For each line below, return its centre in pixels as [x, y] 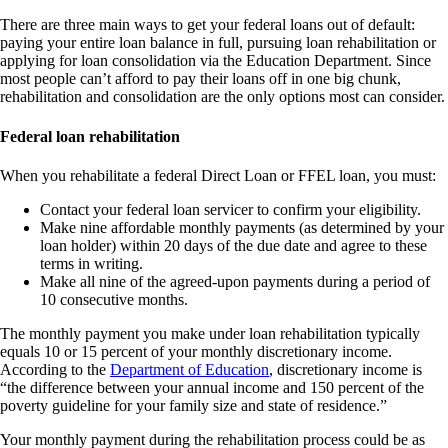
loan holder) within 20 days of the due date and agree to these [233, 245]
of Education [228, 369]
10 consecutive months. [114, 299]
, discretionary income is [345, 369]
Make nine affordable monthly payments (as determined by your [242, 227]
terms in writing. [91, 263]
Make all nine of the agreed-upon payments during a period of [235, 281]
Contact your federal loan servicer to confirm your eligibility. [230, 209]
